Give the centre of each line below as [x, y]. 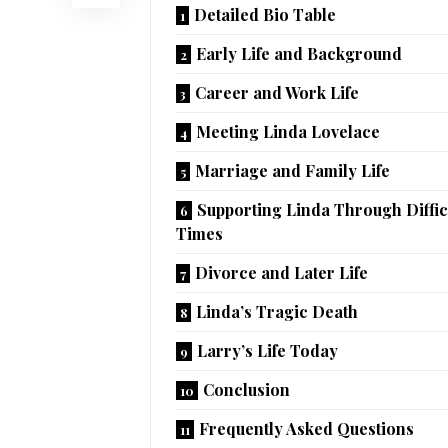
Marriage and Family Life [292, 170]
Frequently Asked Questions [306, 428]
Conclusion [246, 389]
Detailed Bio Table [265, 14]
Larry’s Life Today [267, 350]
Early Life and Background [299, 53]
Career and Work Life [277, 92]
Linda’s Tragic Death [277, 311]
